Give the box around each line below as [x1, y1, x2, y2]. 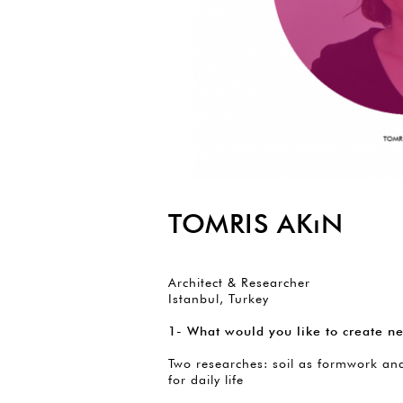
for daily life [168, 372, 244, 388]
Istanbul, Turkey [168, 291, 269, 307]
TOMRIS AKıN [168, 207, 344, 240]
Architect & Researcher [168, 275, 310, 291]
